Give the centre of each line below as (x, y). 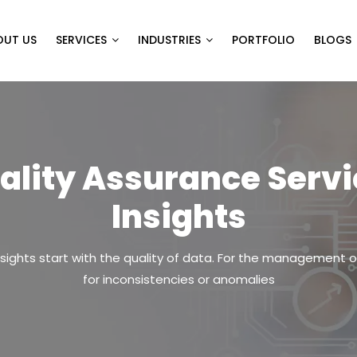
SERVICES (81, 40)
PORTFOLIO (263, 40)
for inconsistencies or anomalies (178, 279)
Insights (178, 216)
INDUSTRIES (169, 40)
